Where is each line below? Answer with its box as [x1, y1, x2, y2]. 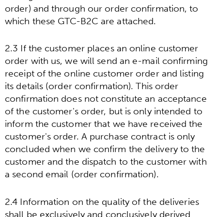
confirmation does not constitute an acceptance [5, 93, 207, 105]
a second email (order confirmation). [5, 169, 159, 180]
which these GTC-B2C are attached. [5, 15, 156, 27]
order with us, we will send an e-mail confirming [5, 55, 208, 67]
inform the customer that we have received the [5, 118, 203, 130]
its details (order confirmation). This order [5, 80, 179, 92]
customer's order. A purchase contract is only [5, 131, 195, 142]
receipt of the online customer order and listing [5, 68, 204, 79]
